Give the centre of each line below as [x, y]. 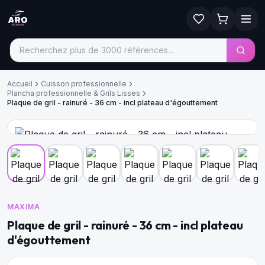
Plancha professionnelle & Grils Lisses [74, 93]
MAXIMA [24, 207]
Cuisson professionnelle [84, 84]
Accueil [20, 84]
